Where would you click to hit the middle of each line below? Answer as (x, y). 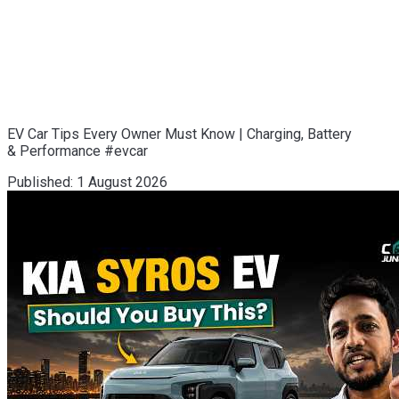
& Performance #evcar (77, 151)
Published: (40, 182)
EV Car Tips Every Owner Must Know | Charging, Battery (179, 134)
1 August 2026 (122, 182)
